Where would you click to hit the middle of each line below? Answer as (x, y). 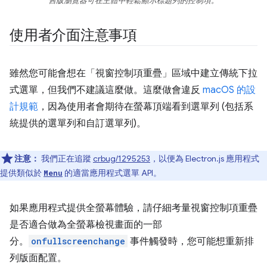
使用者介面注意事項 (73, 35)
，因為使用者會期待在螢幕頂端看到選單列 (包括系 (146, 106)
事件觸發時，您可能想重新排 (191, 241)
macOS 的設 (229, 90)
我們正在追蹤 (67, 158)
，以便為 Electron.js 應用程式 (205, 158)
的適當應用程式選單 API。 (112, 173)
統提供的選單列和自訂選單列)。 (78, 123)
